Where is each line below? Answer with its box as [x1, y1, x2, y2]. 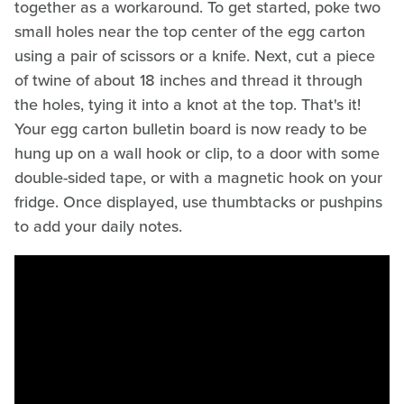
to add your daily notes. [14, 215, 182, 239]
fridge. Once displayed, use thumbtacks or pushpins [14, 190, 382, 215]
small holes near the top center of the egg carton [14, 20, 365, 44]
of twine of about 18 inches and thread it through [14, 69, 363, 93]
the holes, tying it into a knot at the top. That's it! [14, 93, 361, 117]
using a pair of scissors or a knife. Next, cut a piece [14, 44, 375, 69]
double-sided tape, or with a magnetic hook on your [14, 166, 382, 190]
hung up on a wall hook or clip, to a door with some [14, 142, 380, 166]
